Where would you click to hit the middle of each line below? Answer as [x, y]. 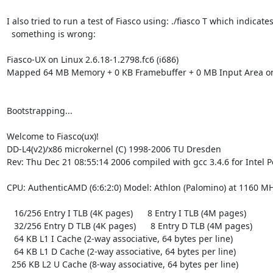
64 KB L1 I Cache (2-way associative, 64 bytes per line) [10, 238]
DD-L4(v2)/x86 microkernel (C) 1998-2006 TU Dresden [114, 149]
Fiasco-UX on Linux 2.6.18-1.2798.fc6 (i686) [92, 59]
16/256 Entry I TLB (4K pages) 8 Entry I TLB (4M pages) [10, 213]
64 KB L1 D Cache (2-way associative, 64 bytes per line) [10, 251]
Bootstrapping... [39, 110]
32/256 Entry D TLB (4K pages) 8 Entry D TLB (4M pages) [10, 225]
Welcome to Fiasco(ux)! [52, 136]
